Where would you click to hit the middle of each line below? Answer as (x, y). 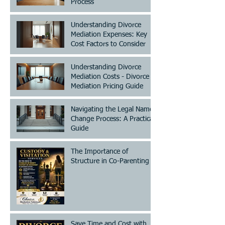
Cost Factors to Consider (108, 44)
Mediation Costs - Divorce (110, 77)
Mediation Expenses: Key (109, 34)
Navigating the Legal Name (112, 109)
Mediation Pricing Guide (107, 86)
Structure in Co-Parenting (110, 161)
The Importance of (99, 151)
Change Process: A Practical (113, 119)
